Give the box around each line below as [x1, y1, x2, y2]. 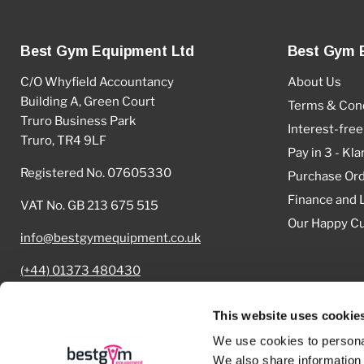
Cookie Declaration [20, 296, 130, 310]
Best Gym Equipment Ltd [20, 43, 195, 59]
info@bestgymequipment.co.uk [20, 231, 201, 245]
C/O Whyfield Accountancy [20, 75, 174, 89]
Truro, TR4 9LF [20, 133, 106, 148]
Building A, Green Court [20, 94, 155, 109]
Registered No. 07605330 [20, 166, 171, 180]
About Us [287, 75, 341, 89]
